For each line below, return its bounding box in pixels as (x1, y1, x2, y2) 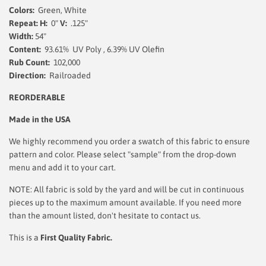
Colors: (9, 5, 38, 15)
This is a (9, 233, 39, 242)
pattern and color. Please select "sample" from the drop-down (9, 150, 236, 159)
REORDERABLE (9, 93, 65, 102)
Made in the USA (9, 115, 71, 124)
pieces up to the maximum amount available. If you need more (9, 198, 242, 207)
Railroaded (49, 71, 91, 80)
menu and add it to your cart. (9, 163, 116, 172)
